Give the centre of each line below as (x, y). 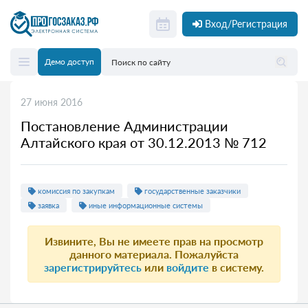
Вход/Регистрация (246, 24)
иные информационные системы (145, 205)
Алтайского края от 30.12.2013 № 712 (144, 142)
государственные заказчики (191, 191)
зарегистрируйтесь (93, 267)
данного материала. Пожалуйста (154, 254)
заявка (47, 205)
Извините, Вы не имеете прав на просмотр (154, 241)
